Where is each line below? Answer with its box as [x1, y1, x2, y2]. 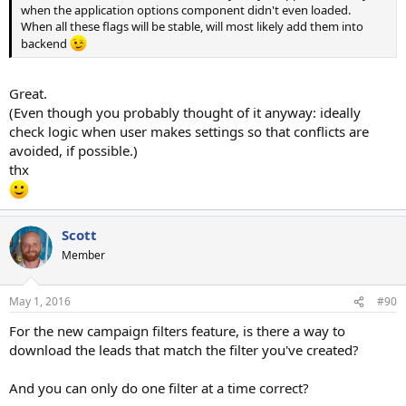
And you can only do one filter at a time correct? [9, 379, 309, 398]
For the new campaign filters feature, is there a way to [9, 322, 345, 341]
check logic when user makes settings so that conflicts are [9, 121, 369, 140]
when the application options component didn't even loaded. [21, 2, 351, 19]
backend [21, 35, 70, 53]
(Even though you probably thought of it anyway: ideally [9, 102, 361, 121]
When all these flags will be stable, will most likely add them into [21, 18, 363, 35]
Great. [9, 83, 47, 102]
